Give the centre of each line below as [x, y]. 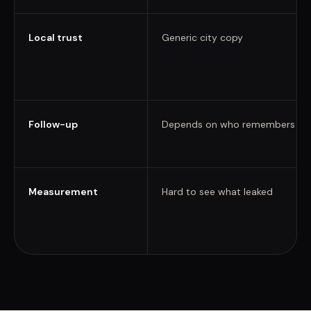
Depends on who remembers [228, 124]
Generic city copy [202, 37]
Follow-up [53, 124]
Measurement [63, 192]
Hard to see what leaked [217, 192]
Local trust [56, 37]
